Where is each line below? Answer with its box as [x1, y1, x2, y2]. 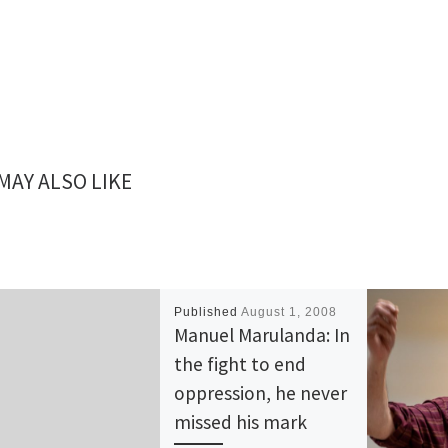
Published [174, 304, 242, 319]
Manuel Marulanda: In [174, 322, 351, 347]
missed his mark [174, 409, 308, 434]
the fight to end [174, 351, 307, 376]
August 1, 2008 [241, 304, 338, 319]
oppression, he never [174, 380, 348, 405]
